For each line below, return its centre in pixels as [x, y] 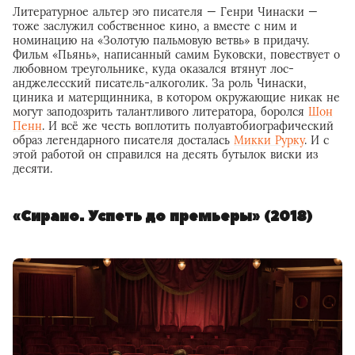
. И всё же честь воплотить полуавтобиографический [188, 126]
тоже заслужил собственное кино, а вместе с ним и [155, 27]
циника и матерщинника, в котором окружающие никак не [176, 98]
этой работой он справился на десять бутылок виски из [165, 155]
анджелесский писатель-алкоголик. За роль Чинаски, [160, 84]
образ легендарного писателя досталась [123, 141]
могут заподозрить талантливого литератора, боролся [160, 112]
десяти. [32, 169]
